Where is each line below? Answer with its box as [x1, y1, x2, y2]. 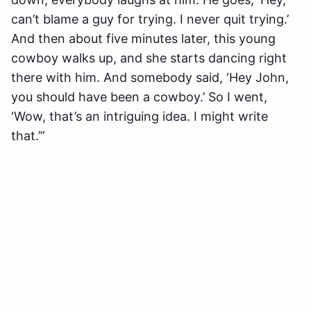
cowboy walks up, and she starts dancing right [11, 51, 287, 66]
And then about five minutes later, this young [11, 31, 276, 47]
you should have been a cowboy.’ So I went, [11, 90, 267, 105]
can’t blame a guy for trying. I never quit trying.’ [11, 12, 289, 27]
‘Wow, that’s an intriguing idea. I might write [11, 109, 268, 124]
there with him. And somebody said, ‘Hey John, [11, 70, 289, 85]
